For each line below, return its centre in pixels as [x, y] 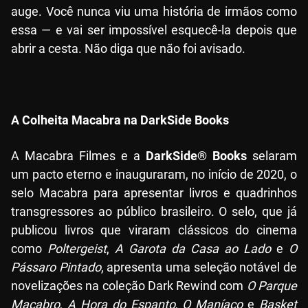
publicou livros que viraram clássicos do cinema [154, 230]
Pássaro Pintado [56, 267]
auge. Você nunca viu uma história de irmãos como [154, 12]
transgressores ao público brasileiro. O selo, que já [154, 212]
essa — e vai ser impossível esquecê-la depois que [154, 30]
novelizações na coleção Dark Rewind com [129, 286]
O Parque [272, 286]
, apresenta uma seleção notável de [199, 267]
